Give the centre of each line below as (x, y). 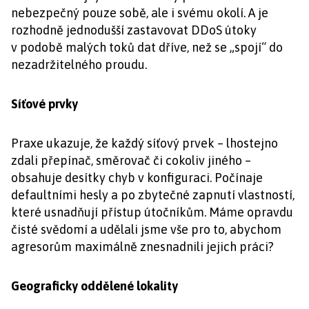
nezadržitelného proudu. (79, 64)
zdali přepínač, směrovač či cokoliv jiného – (131, 160)
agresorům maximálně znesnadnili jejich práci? (142, 247)
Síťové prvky (44, 104)
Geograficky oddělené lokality (94, 286)
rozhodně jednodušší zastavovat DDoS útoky (134, 30)
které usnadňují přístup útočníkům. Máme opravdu (152, 212)
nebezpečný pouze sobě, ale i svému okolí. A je (140, 13)
